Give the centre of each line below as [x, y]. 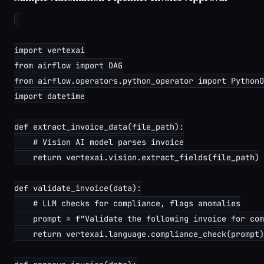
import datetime [49, 96]
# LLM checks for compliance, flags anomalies [127, 203]
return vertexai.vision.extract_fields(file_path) [137, 157]
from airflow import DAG [68, 65]
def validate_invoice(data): [78, 188]
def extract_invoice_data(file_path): [99, 127]
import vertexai [49, 50]
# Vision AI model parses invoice [99, 142]
